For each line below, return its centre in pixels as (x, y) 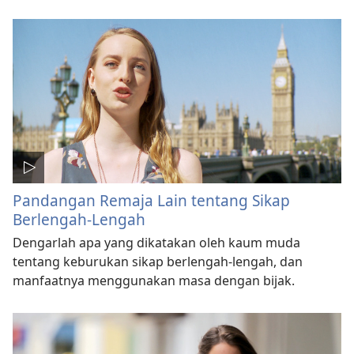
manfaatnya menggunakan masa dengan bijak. (154, 280)
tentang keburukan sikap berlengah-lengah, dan (158, 261)
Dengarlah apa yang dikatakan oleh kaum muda (156, 242)
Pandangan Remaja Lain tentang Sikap (151, 200)
